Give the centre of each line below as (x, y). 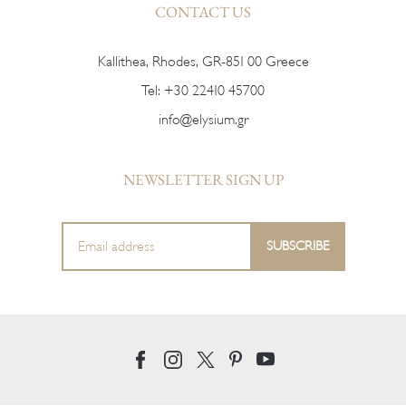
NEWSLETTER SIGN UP (203, 179)
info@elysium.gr (203, 119)
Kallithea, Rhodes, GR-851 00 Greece (203, 61)
